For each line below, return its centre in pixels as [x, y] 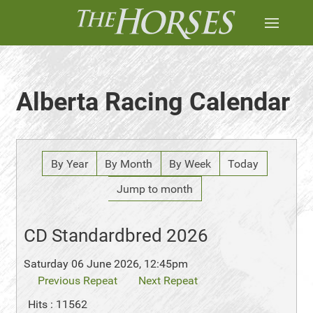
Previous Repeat [78, 281]
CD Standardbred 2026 [116, 235]
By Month [129, 164]
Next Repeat [168, 281]
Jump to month [154, 189]
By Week [190, 164]
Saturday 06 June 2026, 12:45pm [106, 264]
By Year [70, 164]
